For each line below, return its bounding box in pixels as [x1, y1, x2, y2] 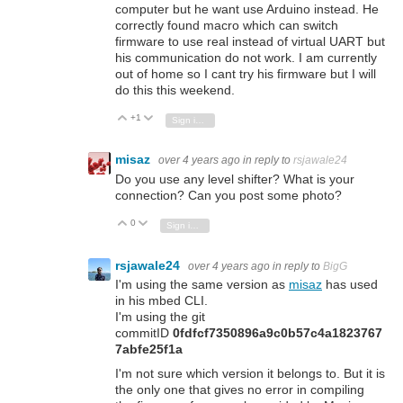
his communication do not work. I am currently [115, 49, 377, 65]
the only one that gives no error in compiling [115, 382, 364, 398]
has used [322, 276, 378, 291]
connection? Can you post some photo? [115, 187, 342, 202]
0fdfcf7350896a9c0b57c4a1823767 [173, 325, 382, 340]
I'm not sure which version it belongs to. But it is [115, 366, 385, 381]
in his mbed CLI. [115, 292, 211, 308]
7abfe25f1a [115, 341, 186, 356]
